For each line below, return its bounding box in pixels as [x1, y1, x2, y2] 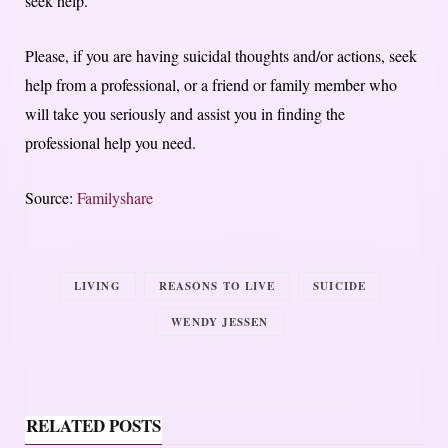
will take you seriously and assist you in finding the [25, 102, 345, 124]
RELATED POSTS [26, 412, 161, 438]
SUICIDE [313, 277, 366, 294]
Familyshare [77, 186, 153, 208]
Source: [25, 186, 77, 208]
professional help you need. [25, 131, 196, 153]
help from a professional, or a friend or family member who [25, 73, 397, 95]
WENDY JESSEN [171, 313, 269, 330]
